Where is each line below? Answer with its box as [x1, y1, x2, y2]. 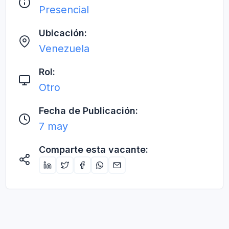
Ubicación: [39, 27, 87, 38]
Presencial [39, 3, 89, 16]
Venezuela [39, 42, 89, 55]
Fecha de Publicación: [39, 105, 138, 116]
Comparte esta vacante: [39, 144, 148, 155]
